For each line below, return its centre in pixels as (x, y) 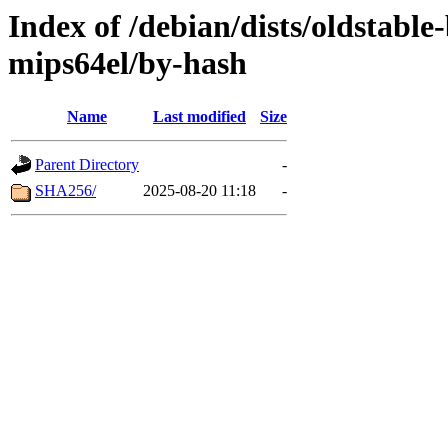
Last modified (199, 117)
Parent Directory (87, 165)
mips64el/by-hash (127, 63)
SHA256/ (65, 191)
